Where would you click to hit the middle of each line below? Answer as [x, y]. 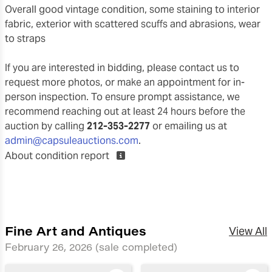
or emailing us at [189, 126]
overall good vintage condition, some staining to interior [8, 9]
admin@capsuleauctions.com [72, 140]
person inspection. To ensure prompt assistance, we [122, 97]
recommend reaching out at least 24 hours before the [125, 111]
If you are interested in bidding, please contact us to [122, 67]
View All [248, 231]
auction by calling [46, 126]
